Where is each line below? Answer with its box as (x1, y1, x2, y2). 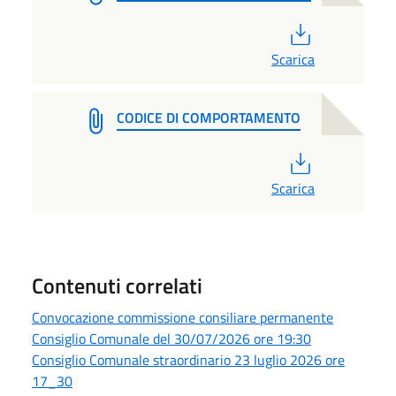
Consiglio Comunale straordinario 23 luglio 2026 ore (32, 348, 345, 370)
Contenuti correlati (32, 269, 202, 301)
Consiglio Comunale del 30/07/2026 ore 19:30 (32, 327, 311, 349)
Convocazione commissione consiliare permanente (32, 306, 333, 328)
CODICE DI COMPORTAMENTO (117, 106, 301, 128)
